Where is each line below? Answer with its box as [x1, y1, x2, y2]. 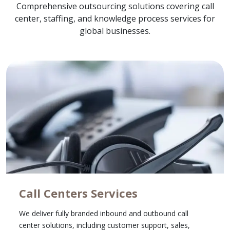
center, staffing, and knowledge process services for [15, 13, 215, 24]
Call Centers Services [19, 185, 138, 201]
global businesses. [80, 25, 150, 36]
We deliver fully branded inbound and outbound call [19, 208, 188, 218]
